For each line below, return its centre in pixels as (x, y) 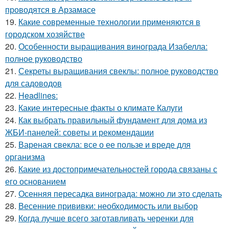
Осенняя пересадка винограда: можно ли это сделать (120, 194)
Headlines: (38, 96)
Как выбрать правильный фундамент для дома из (113, 120)
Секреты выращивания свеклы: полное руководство (118, 71)
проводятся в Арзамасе (50, 10)
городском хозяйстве (45, 34)
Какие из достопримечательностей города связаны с (118, 169)
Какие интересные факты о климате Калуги (100, 108)
